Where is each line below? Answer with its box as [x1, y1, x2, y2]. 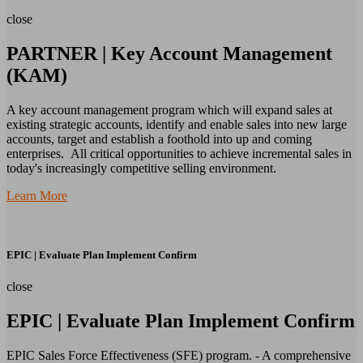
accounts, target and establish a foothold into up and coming [6, 131, 312, 146]
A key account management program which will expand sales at [6, 102, 332, 117]
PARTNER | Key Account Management [6, 43, 332, 65]
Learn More [6, 188, 67, 203]
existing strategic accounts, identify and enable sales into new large [6, 117, 347, 131]
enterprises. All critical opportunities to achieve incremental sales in [6, 146, 352, 160]
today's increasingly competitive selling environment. [6, 160, 276, 175]
